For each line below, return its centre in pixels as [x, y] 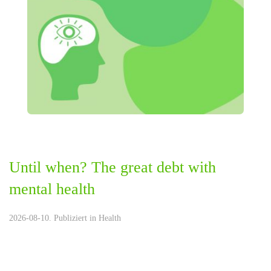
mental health [52, 189]
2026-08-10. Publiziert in [54, 218]
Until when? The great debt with [113, 167]
